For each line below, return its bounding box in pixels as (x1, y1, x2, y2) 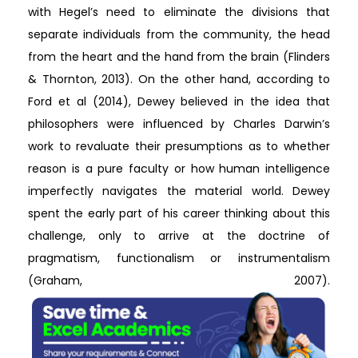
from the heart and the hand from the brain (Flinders (28, 49, 330, 65)
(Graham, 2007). (28, 272, 330, 288)
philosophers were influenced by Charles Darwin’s (28, 116, 330, 132)
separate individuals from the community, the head (28, 26, 330, 42)
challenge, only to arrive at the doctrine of (28, 228, 330, 244)
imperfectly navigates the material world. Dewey (28, 183, 330, 199)
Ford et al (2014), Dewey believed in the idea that (28, 93, 330, 109)
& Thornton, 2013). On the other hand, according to (28, 71, 330, 87)
